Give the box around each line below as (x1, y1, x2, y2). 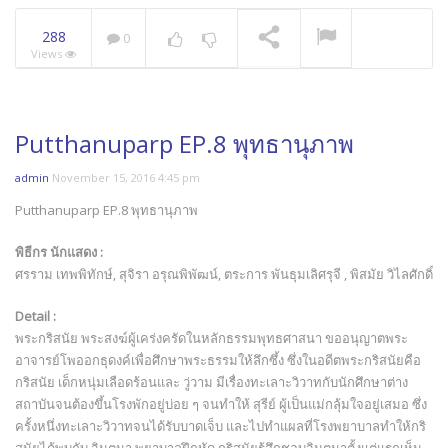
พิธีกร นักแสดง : (15, 243, 103, 262)
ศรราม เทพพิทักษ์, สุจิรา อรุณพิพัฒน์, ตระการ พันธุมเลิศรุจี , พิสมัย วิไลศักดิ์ (15, 265, 433, 284)
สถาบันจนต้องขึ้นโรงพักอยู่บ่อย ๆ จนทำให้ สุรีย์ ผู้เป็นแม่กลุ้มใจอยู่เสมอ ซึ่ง (15, 395, 427, 414)
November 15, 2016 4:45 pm (52, 170, 200, 186)
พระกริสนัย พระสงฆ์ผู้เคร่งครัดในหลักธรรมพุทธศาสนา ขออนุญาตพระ (15, 329, 408, 348)
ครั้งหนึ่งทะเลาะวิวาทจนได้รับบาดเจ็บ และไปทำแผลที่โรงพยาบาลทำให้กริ (15, 417, 426, 436)
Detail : (15, 307, 56, 326)
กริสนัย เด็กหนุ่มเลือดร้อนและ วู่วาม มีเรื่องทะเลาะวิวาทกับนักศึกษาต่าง (15, 373, 408, 392)
